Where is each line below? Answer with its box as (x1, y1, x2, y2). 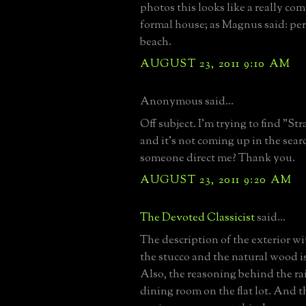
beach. (140, 33, 171, 51)
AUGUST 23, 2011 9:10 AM (140, 55, 291, 72)
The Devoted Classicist (140, 209, 255, 226)
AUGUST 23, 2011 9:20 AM (140, 171, 292, 189)
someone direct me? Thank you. (140, 150, 295, 167)
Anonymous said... (140, 93, 234, 110)
